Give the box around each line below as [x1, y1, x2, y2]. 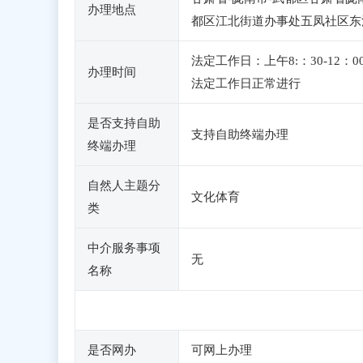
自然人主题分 [88, 179, 160, 192]
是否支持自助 [88, 117, 160, 130]
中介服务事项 [88, 241, 160, 254]
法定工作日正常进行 [191, 77, 301, 90]
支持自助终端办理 [191, 128, 288, 141]
